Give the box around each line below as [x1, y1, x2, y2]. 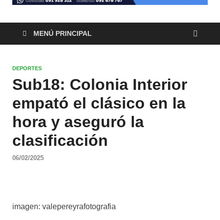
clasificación [12, 132, 108, 150]
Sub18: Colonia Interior [12, 76, 187, 94]
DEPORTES [12, 65, 42, 72]
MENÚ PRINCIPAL [33, 29, 92, 38]
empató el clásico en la [12, 94, 186, 112]
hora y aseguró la [12, 113, 144, 131]
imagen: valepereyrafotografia [12, 202, 116, 211]
